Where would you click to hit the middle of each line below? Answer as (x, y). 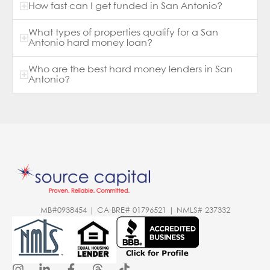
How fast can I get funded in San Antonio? (125, 6)
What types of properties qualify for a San (123, 33)
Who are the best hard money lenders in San (130, 69)
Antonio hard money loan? (90, 43)
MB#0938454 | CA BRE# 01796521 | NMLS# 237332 (135, 210)
